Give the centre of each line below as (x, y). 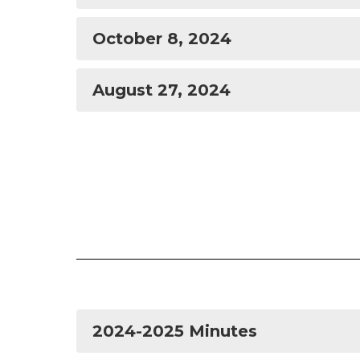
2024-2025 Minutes (175, 331)
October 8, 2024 (162, 39)
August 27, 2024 (162, 90)
